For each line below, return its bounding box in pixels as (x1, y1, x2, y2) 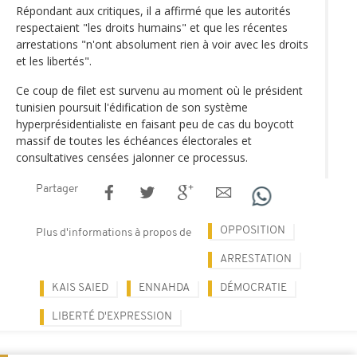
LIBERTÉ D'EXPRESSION (52, 310, 172, 323)
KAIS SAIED (52, 281, 108, 294)
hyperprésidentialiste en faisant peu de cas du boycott (16, 116, 294, 131)
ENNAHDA (139, 281, 190, 294)
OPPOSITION (220, 224, 285, 237)
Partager (36, 182, 78, 195)
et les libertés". (16, 53, 92, 69)
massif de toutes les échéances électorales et (16, 132, 252, 148)
